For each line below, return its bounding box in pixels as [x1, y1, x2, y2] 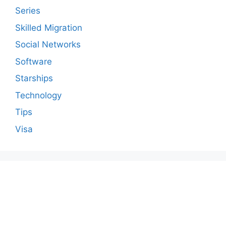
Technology [15, 90, 62, 100]
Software [15, 56, 52, 67]
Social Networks [15, 39, 81, 50]
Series [15, 6, 40, 16]
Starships [15, 73, 53, 84]
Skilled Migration [15, 22, 82, 33]
